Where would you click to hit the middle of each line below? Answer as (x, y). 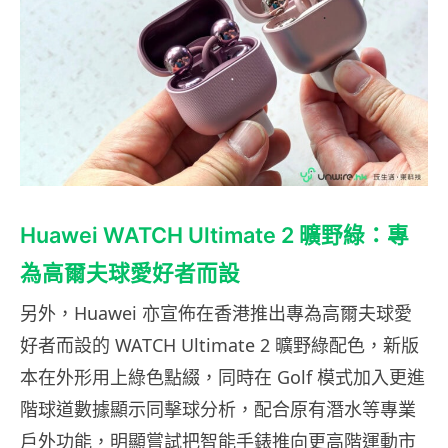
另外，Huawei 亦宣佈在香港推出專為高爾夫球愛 (216, 313)
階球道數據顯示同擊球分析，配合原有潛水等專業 (218, 409)
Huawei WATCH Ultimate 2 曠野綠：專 (214, 235)
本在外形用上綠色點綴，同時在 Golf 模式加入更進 (222, 377)
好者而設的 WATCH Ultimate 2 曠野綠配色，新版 (219, 345)
